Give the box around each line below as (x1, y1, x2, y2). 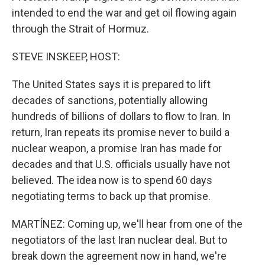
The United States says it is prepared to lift (12, 78, 211, 91)
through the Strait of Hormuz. (12, 22, 149, 35)
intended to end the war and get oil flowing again (12, 7, 237, 19)
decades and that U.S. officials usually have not (12, 158, 230, 170)
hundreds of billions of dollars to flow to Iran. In (12, 110, 231, 122)
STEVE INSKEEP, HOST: (12, 50, 120, 63)
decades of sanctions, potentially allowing (12, 94, 208, 106)
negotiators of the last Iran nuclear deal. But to (12, 234, 227, 246)
